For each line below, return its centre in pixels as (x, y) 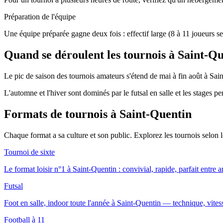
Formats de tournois (57, 114)
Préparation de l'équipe (40, 17)
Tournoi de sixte (29, 152)
